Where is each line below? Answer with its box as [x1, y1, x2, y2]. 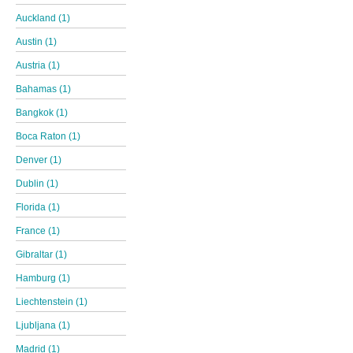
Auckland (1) [16, 12, 70, 24]
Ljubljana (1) [16, 319, 70, 331]
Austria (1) [16, 59, 60, 71]
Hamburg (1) [16, 272, 70, 284]
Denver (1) [16, 154, 61, 165]
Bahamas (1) [16, 83, 71, 95]
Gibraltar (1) [16, 248, 67, 260]
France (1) [16, 225, 60, 236]
